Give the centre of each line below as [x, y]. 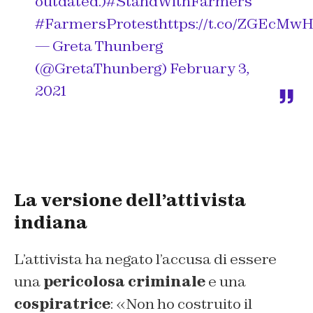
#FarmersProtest [97, 24]
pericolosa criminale [124, 282]
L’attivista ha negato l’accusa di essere [145, 260]
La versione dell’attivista [130, 201]
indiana [51, 223]
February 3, [210, 69]
